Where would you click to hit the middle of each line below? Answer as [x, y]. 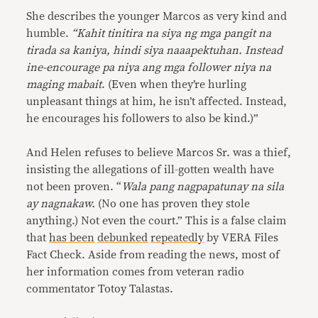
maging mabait [64, 84]
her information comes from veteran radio [136, 272]
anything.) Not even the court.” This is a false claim [157, 221]
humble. [49, 33]
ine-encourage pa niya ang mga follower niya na [149, 67]
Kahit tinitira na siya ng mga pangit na [174, 33]
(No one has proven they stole [174, 204]
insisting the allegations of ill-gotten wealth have [150, 170]
